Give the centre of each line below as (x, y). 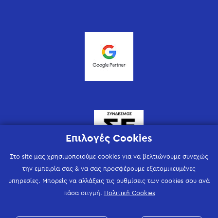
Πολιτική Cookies (129, 193)
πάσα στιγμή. (83, 193)
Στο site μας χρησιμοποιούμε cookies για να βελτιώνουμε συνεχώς (109, 157)
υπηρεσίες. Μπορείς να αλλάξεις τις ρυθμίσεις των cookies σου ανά (109, 181)
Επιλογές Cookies (109, 138)
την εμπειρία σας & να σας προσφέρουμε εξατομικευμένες (109, 169)
